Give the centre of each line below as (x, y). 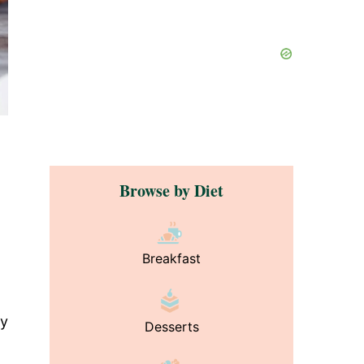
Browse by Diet (171, 191)
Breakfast (171, 258)
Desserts (171, 327)
